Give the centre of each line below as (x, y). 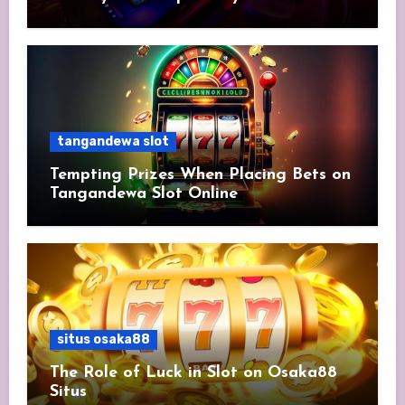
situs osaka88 (103, 340)
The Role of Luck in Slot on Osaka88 (193, 373)
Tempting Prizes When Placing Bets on (200, 175)
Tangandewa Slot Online (143, 194)
